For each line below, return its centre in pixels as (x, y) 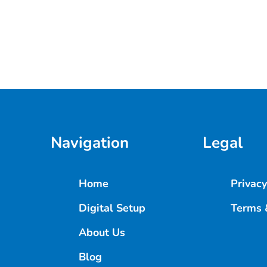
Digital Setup (112, 208)
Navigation (89, 143)
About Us (102, 233)
